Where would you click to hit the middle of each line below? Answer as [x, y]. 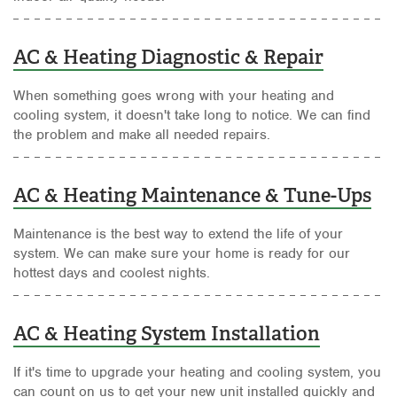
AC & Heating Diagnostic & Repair [168, 56]
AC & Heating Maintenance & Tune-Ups [192, 195]
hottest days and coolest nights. [112, 272]
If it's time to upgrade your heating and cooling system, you [197, 372]
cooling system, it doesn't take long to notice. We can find [192, 115]
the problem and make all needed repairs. [142, 134]
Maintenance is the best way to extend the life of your [178, 234]
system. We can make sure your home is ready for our [182, 253]
